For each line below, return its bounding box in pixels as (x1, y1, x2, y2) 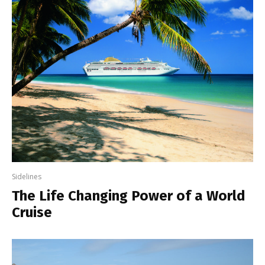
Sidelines (12, 172, 41, 182)
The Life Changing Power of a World (12, 188, 245, 205)
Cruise (12, 204, 52, 221)
